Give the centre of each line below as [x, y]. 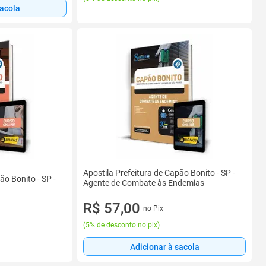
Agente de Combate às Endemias [144, 183]
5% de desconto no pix [121, 225]
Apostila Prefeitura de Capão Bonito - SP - [159, 173]
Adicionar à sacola [164, 247]
